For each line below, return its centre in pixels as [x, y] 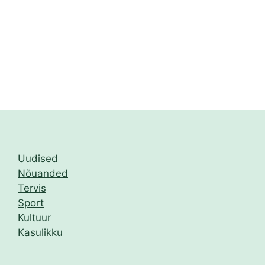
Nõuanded [43, 174]
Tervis [32, 188]
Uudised [38, 159]
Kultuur [34, 218]
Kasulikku [40, 233]
